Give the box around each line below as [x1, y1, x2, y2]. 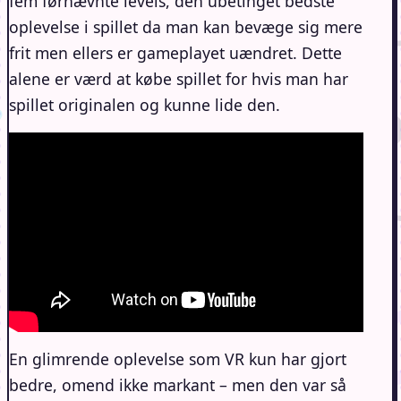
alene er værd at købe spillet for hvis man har [9, 67, 348, 90]
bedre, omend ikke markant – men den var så [9, 373, 346, 396]
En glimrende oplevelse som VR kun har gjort [9, 347, 346, 370]
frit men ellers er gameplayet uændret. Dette [9, 41, 342, 64]
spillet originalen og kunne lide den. [9, 93, 280, 115]
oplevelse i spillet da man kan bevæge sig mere [9, 15, 363, 38]
